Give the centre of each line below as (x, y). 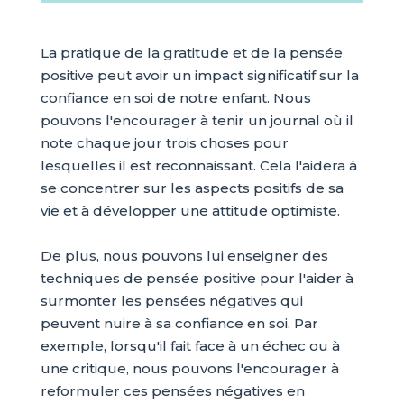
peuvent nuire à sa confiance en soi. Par (179, 323)
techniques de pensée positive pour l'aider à (197, 278)
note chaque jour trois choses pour (164, 143)
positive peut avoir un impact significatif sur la (199, 75)
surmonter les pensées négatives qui (171, 301)
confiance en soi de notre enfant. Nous (175, 98)
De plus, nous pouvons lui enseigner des (184, 256)
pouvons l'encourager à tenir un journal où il (197, 120)
